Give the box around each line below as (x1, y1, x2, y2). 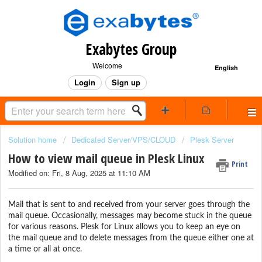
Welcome (92, 60, 122, 70)
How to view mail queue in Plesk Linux (8, 149, 205, 167)
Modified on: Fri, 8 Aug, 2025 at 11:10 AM (8, 167, 150, 179)
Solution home (8, 134, 59, 145)
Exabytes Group (85, 39, 177, 60)
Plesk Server (190, 134, 234, 145)
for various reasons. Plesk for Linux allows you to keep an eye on (8, 222, 240, 231)
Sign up (111, 77, 140, 88)
